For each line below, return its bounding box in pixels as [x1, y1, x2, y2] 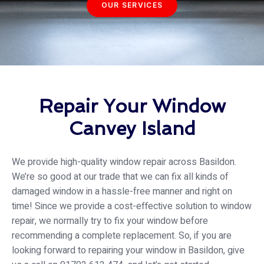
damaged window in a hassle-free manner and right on [12, 184, 232, 199]
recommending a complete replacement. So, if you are [12, 229, 232, 243]
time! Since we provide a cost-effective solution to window [12, 199, 252, 214]
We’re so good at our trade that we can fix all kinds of [12, 170, 229, 184]
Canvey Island [68, 117, 196, 140]
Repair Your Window [38, 95, 226, 118]
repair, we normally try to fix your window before [12, 214, 208, 229]
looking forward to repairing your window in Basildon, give [12, 243, 245, 258]
